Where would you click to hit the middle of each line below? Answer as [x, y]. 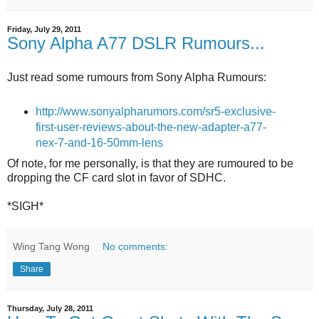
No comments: [136, 247]
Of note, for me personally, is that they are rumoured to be [150, 164]
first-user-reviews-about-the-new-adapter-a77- [151, 127]
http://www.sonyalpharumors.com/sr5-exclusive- [155, 112]
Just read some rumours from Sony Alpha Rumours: [137, 77]
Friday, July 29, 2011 [44, 29]
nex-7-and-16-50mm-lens [99, 143]
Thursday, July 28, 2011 [50, 309]
